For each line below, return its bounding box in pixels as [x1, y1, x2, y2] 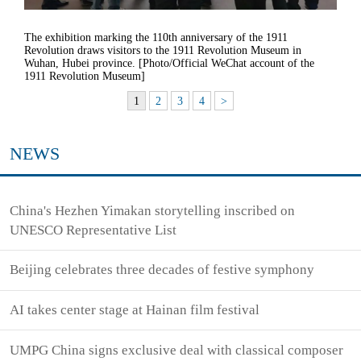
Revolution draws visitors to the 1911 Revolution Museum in [24, 44, 301, 56]
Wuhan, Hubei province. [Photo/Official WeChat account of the [24, 56, 314, 69]
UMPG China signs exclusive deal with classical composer [10, 342, 344, 358]
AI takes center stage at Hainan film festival [10, 302, 260, 318]
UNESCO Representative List [10, 222, 177, 238]
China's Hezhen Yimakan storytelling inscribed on [10, 202, 296, 218]
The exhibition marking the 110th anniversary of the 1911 [24, 31, 288, 44]
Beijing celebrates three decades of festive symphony [10, 262, 315, 278]
